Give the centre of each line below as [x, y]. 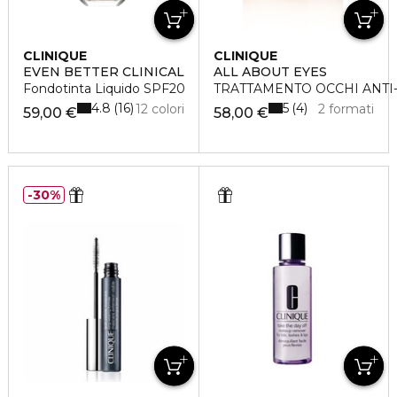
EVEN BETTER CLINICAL [104, 72]
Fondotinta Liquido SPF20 [104, 89]
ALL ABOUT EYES [270, 72]
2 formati [346, 109]
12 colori [160, 109]
